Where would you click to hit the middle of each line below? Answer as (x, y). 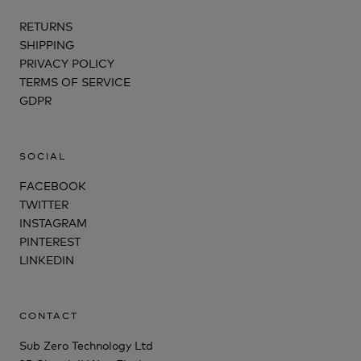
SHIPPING (47, 44)
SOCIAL (43, 156)
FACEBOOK (53, 185)
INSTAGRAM (53, 222)
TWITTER (44, 204)
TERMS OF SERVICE (75, 81)
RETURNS (46, 26)
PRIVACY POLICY (67, 63)
